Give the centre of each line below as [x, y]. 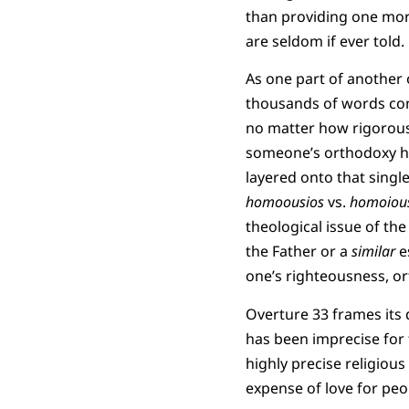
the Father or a [298, 252]
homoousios [286, 202]
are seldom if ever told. [325, 41]
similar [375, 252]
